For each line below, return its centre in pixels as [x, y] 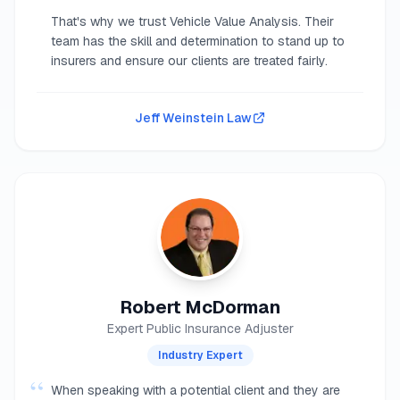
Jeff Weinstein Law [193, 118]
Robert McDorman [200, 307]
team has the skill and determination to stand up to [198, 41]
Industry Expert [200, 355]
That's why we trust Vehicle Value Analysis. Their [192, 21]
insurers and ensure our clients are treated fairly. [189, 61]
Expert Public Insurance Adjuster [200, 329]
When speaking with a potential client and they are [196, 390]
